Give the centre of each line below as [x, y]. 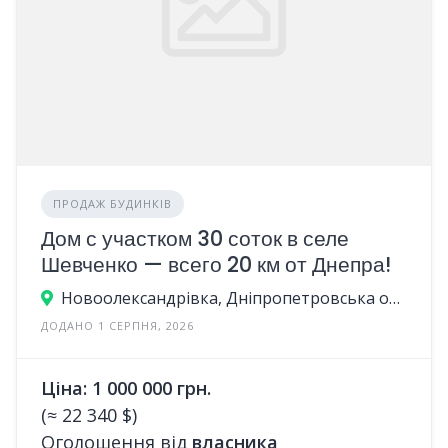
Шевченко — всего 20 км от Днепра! [216, 264]
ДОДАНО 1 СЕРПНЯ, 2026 [117, 325]
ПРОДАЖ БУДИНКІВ [112, 203]
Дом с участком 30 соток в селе [195, 238]
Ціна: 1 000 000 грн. [126, 387]
